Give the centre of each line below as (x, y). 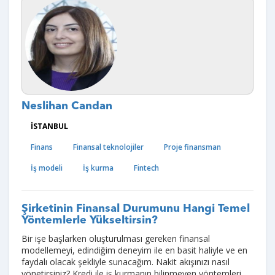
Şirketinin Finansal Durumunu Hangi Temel (136, 209)
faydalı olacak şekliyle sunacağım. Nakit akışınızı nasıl (126, 262)
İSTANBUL (49, 126)
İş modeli (47, 168)
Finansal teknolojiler (108, 147)
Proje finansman (192, 147)
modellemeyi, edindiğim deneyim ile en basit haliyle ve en (134, 250)
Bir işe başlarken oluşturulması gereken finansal (116, 238)
